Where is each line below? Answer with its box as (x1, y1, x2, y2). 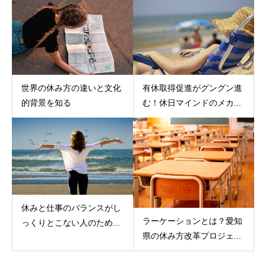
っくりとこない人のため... (21, 218, 120, 228)
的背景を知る (21, 98, 71, 108)
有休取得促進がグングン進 (142, 83, 242, 93)
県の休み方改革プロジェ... (142, 230, 241, 240)
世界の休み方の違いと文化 (21, 83, 121, 93)
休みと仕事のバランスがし (21, 203, 121, 213)
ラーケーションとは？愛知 (142, 216, 242, 226)
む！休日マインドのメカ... (142, 98, 241, 108)
